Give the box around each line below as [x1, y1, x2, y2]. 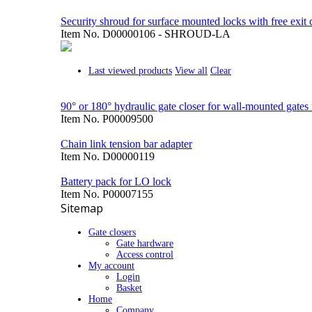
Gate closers [88, 227, 136, 237]
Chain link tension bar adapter [61, 138, 192, 150]
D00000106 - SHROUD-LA [102, 28, 231, 40]
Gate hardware [116, 238, 173, 249]
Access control [116, 249, 173, 260]
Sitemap [61, 201, 103, 216]
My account [88, 260, 134, 271]
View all [175, 65, 208, 76]
